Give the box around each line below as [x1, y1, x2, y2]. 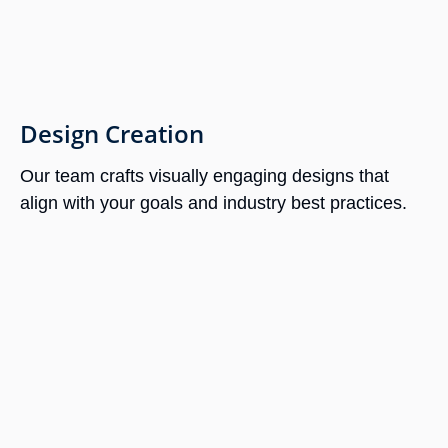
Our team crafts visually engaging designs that [20, 166, 389, 187]
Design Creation [20, 117, 204, 151]
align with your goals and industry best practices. [20, 193, 407, 214]
